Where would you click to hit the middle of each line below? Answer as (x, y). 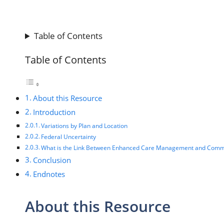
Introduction (54, 112)
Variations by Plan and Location (84, 126)
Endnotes (49, 174)
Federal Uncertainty (69, 137)
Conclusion (52, 160)
